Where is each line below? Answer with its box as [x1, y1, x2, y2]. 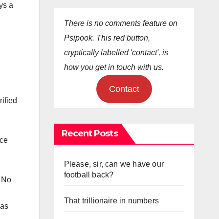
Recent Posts [61, 128, 118, 139]
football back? [64, 170, 114, 179]
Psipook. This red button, [64, 33, 150, 42]
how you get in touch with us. [64, 63, 164, 71]
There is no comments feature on [64, 19, 177, 27]
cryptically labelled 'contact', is [64, 48, 168, 57]
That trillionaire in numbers [64, 196, 159, 205]
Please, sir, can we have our [64, 159, 164, 168]
